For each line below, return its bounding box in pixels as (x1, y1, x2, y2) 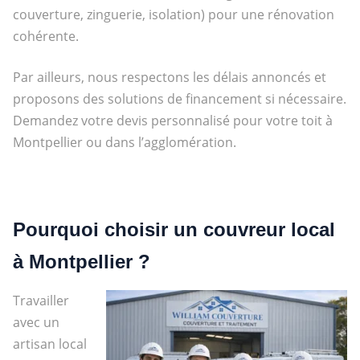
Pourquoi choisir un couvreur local (12, 218, 335, 240)
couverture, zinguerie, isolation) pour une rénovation (12, 5, 334, 23)
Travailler (12, 291, 69, 309)
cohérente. (12, 27, 79, 45)
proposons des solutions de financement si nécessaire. (12, 89, 346, 108)
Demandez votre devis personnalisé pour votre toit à (12, 111, 333, 129)
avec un (12, 313, 59, 331)
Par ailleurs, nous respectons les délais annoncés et (12, 67, 326, 86)
